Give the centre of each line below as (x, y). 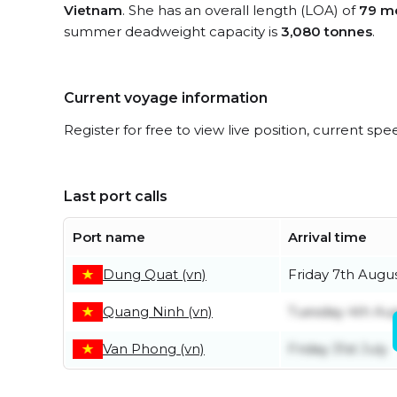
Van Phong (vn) (154, 349)
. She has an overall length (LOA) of (241, 10)
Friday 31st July (338, 349)
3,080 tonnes (327, 31)
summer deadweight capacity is (172, 31)
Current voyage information (166, 98)
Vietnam (93, 10)
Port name (109, 237)
